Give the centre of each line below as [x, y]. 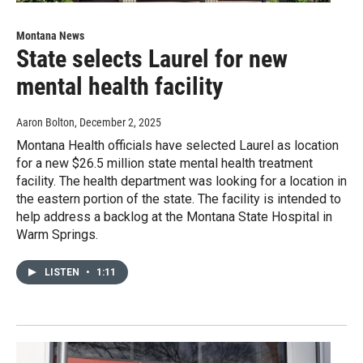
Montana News [50, 36]
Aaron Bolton [45, 123]
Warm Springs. [57, 235]
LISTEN [63, 273]
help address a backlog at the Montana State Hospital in [174, 217]
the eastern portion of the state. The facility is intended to [179, 199]
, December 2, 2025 [118, 123]
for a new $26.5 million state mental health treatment [164, 164]
